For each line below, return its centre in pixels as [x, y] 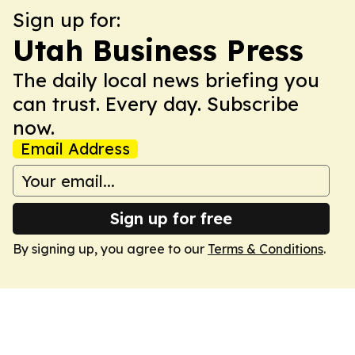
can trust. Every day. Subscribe [156, 104]
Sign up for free [171, 218]
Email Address [75, 149]
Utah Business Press [158, 50]
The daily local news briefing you [166, 80]
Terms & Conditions [265, 249]
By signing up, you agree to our [110, 249]
